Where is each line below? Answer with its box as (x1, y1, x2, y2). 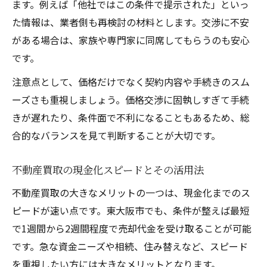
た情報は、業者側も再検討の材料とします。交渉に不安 (12, 14, 249, 29)
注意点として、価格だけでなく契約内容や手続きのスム (12, 74, 250, 89)
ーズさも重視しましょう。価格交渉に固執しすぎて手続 (12, 92, 249, 107)
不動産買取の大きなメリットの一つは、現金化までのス (12, 185, 250, 200)
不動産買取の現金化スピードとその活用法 (12, 162, 204, 177)
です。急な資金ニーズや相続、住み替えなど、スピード (12, 238, 248, 253)
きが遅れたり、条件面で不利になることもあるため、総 (12, 110, 250, 125)
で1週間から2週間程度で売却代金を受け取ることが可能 (12, 221, 252, 235)
